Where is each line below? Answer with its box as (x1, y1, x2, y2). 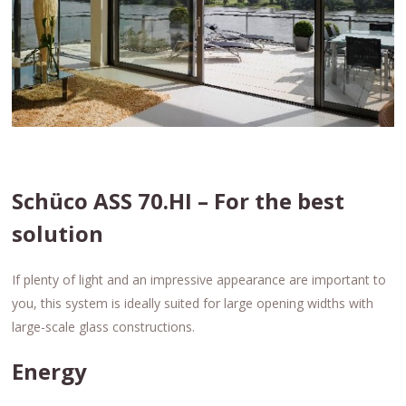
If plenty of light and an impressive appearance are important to (12, 271, 387, 289)
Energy (12, 356, 88, 387)
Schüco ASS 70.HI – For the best (12, 186, 345, 217)
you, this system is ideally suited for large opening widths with (12, 295, 374, 313)
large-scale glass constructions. (12, 318, 196, 336)
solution (12, 218, 104, 249)
